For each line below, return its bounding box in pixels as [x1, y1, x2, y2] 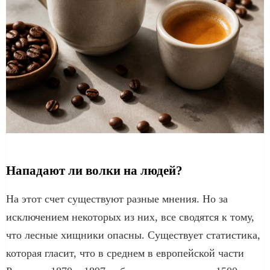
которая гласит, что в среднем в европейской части [6, 246, 244, 259]
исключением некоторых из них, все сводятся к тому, [6, 210, 254, 223]
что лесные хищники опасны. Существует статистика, [6, 228, 260, 241]
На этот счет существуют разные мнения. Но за [6, 192, 228, 205]
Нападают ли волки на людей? [6, 163, 183, 178]
